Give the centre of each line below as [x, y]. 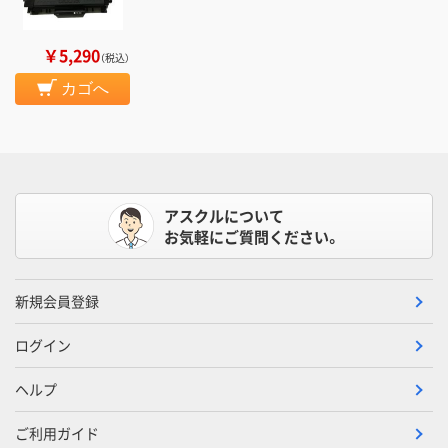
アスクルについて [223, 216]
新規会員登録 [57, 301]
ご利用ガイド [57, 433]
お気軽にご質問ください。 [252, 237]
